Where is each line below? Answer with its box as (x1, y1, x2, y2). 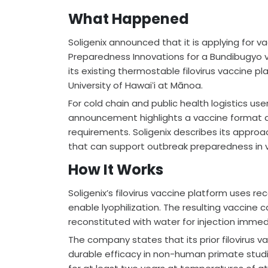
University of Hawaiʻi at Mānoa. (68, 79, 203, 92)
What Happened (68, 9, 189, 29)
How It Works (68, 160, 163, 180)
